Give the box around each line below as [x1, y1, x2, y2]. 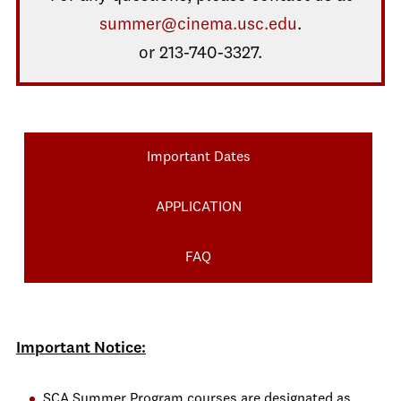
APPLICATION [155, 200, 242, 215]
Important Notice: [16, 340, 146, 356]
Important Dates [146, 150, 251, 165]
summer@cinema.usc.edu [99, 16, 297, 34]
